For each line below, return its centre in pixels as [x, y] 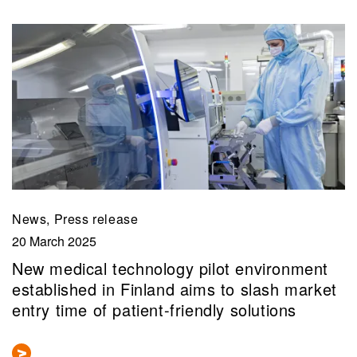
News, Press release [75, 218]
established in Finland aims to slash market [175, 289]
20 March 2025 [54, 241]
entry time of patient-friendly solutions [155, 310]
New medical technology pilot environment [171, 269]
